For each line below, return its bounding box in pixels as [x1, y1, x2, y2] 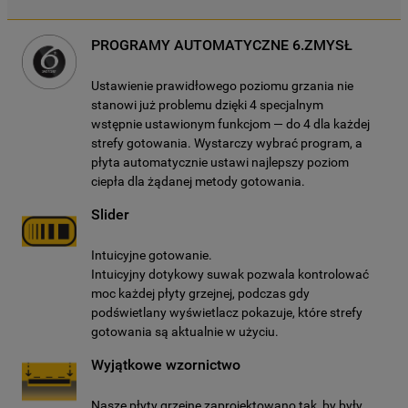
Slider [91, 206, 129, 223]
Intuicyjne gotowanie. [91, 248, 212, 262]
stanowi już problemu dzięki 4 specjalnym [91, 97, 323, 112]
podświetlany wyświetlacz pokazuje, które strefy [91, 305, 362, 320]
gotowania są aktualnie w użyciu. [91, 324, 279, 339]
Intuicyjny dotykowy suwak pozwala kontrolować [91, 267, 369, 281]
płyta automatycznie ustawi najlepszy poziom [91, 155, 349, 169]
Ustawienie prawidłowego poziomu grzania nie [91, 78, 353, 93]
